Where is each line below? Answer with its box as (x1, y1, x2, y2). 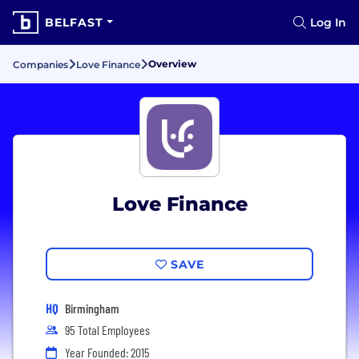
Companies (13, 58, 68, 71)
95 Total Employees (65, 322, 150, 337)
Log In (310, 15, 346, 30)
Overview (148, 58, 196, 70)
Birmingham (65, 301, 119, 316)
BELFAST (45, 15, 103, 30)
